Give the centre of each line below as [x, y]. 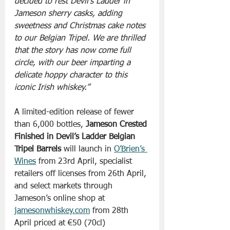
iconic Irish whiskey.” [53, 88]
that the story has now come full [74, 51]
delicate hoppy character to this [72, 75]
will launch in [89, 149]
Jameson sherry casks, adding [70, 14]
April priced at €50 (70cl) [60, 223]
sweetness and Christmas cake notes [81, 26]
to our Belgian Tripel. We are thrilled [81, 38]
